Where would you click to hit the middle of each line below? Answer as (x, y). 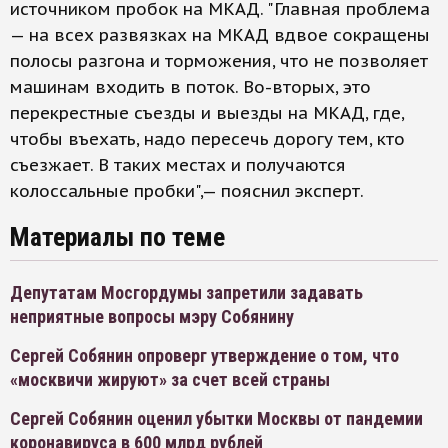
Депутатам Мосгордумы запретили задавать (186, 292)
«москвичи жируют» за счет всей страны (170, 379)
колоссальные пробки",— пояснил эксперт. (187, 191)
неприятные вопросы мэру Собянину (152, 316)
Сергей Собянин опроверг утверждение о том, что (204, 355)
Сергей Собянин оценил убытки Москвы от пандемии (216, 418)
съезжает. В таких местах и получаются (178, 165)
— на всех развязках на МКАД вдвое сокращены (220, 35)
